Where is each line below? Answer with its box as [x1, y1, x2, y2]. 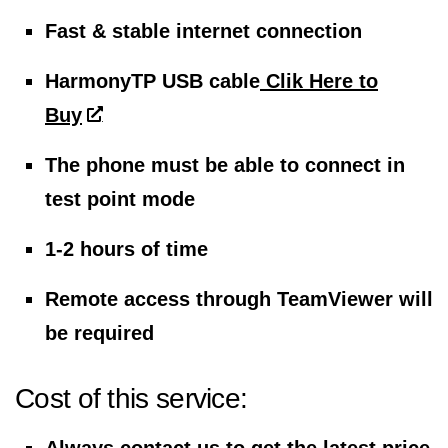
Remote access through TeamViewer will [45, 288, 433, 310]
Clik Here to [260, 70, 378, 92]
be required [45, 322, 154, 344]
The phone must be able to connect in [45, 154, 405, 176]
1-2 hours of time [45, 238, 208, 260]
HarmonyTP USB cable [45, 70, 260, 92]
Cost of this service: [15, 383, 248, 414]
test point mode [45, 188, 195, 210]
